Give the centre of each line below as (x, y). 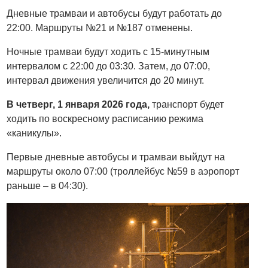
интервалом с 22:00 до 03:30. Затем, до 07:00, (109, 66)
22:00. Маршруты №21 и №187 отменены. (100, 28)
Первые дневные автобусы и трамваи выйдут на (116, 157)
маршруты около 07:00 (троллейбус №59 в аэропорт (123, 172)
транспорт (175, 105)
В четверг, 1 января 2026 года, (80, 105)
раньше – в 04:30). (48, 186)
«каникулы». (34, 133)
